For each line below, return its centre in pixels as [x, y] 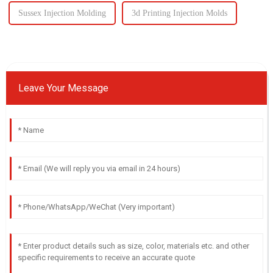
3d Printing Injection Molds [179, 13]
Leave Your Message [63, 88]
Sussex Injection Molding [62, 13]
